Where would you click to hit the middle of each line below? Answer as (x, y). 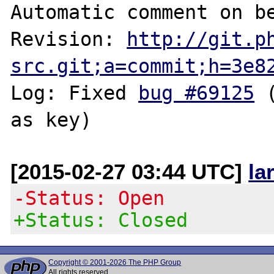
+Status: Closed (101, 220)
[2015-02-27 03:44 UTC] (130, 171)
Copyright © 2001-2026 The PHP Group (115, 262)
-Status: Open (89, 198)
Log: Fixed (75, 93)
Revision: (69, 39)
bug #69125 (197, 93)
